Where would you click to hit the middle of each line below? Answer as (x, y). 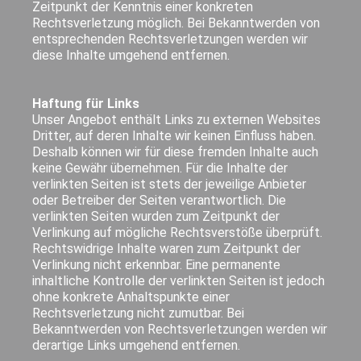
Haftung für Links (86, 103)
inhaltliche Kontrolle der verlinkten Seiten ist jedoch (179, 280)
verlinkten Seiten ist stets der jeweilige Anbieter (170, 184)
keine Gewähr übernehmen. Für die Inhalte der (160, 168)
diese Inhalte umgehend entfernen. (131, 55)
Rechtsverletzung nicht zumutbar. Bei (139, 313)
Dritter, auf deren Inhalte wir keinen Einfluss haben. (174, 135)
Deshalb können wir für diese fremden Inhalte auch (176, 151)
